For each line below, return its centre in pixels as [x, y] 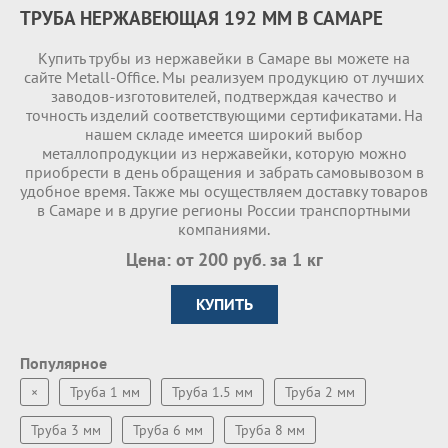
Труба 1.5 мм [212, 392]
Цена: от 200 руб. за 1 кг [224, 259]
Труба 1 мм [105, 392]
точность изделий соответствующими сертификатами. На [224, 115]
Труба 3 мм [66, 430]
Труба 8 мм [270, 430]
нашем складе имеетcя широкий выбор [224, 134]
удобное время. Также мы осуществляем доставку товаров [224, 191]
